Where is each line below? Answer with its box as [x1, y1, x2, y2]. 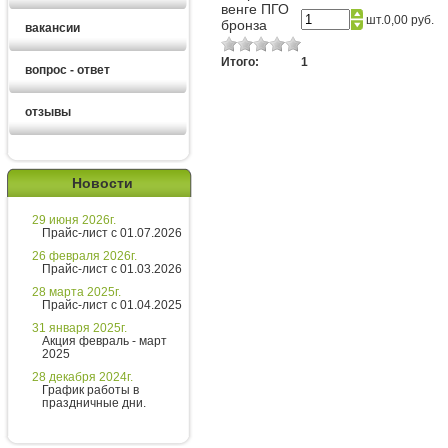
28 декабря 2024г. [32, 370, 133, 384]
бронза [221, 16, 267, 33]
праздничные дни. [42, 396, 146, 410]
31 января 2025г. [32, 321, 127, 335]
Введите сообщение [104, 361, 245, 381]
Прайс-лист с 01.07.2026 [42, 226, 182, 240]
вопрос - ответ [25, 62, 110, 77]
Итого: [221, 54, 259, 68]
